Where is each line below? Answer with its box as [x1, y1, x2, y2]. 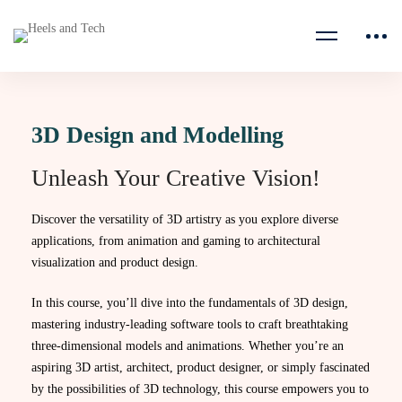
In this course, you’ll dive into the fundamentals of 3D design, [31, 296, 348, 310]
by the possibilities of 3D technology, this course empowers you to [31, 382, 369, 396]
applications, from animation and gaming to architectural [31, 234, 320, 248]
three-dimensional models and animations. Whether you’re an [31, 339, 344, 353]
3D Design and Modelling [31, 122, 284, 148]
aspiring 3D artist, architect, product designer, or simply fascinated [31, 361, 370, 374]
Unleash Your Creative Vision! [31, 165, 320, 191]
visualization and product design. [31, 256, 198, 269]
